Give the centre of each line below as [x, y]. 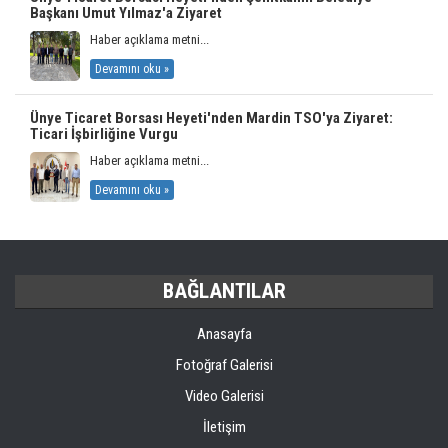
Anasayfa [224, 333]
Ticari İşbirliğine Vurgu [104, 133]
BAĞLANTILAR [224, 290]
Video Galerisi [224, 395]
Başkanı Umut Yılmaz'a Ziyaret [126, 12]
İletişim [224, 426]
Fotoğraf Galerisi [224, 364]
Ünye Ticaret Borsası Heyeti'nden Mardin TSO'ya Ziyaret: [211, 117]
